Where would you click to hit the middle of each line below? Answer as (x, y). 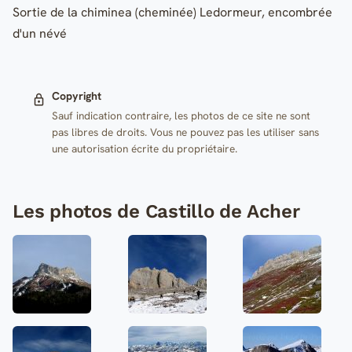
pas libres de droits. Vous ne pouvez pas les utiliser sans (185, 132)
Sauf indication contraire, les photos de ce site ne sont (181, 116)
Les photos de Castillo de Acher (156, 212)
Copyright (76, 96)
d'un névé (40, 33)
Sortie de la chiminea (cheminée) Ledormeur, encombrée (172, 12)
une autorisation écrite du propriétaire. (144, 149)
